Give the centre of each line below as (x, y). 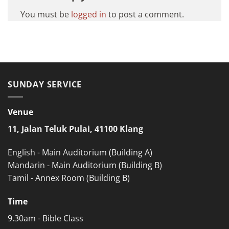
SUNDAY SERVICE (45, 84)
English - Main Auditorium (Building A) (80, 153)
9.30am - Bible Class (45, 218)
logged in (89, 14)
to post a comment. (145, 14)
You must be (46, 14)
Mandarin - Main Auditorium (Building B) (85, 165)
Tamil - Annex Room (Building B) (69, 178)
